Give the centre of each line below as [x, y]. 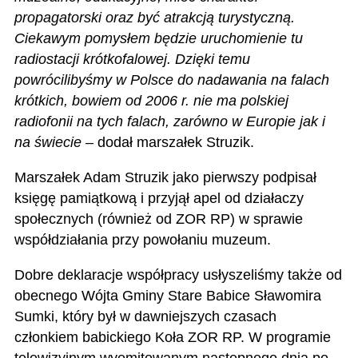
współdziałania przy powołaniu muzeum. [142, 239]
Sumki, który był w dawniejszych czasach [145, 316]
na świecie [48, 143]
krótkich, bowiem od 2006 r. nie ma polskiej [151, 101]
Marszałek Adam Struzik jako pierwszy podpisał [165, 177]
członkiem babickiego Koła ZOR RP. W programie [172, 337]
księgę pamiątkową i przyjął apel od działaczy [159, 198]
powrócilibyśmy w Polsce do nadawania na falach [171, 80]
